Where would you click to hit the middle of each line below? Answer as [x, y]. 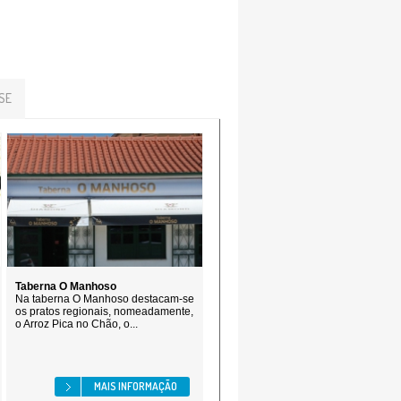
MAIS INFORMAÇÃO [136, 386]
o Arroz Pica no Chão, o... [77, 324]
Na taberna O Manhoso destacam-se [105, 299]
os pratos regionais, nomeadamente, [104, 311]
